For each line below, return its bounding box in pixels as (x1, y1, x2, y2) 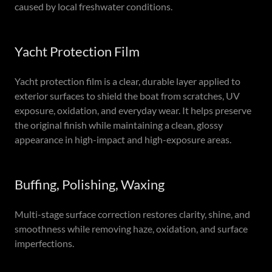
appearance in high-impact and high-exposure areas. (15, 134, 231, 145)
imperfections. (15, 237, 74, 249)
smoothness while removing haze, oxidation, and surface (15, 223, 248, 234)
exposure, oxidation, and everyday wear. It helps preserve (15, 104, 251, 116)
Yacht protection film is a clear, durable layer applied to (15, 75, 240, 87)
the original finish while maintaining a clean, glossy (15, 119, 223, 131)
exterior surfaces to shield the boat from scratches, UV (15, 90, 240, 101)
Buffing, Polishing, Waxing (15, 176, 165, 192)
